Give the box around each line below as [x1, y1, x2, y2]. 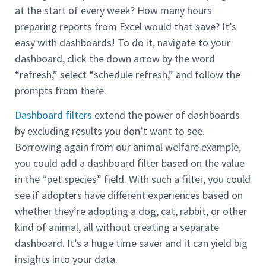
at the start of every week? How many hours [15, 3, 212, 17]
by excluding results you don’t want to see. [15, 124, 205, 138]
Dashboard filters [15, 108, 92, 122]
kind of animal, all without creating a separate [15, 220, 219, 235]
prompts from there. [15, 83, 106, 97]
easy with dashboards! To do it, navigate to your [15, 35, 230, 49]
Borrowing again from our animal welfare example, [15, 140, 241, 154]
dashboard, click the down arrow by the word [15, 51, 215, 65]
